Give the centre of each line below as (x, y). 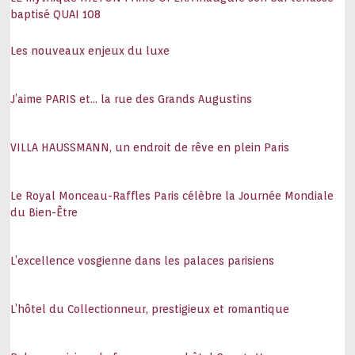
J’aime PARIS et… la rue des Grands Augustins (132, 99)
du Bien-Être (44, 212)
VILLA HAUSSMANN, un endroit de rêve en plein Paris (150, 147)
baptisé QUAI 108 (56, 14)
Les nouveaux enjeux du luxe (90, 51)
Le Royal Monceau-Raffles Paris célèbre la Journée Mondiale (172, 196)
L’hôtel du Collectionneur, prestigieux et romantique (150, 309)
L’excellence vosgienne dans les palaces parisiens (143, 261)
